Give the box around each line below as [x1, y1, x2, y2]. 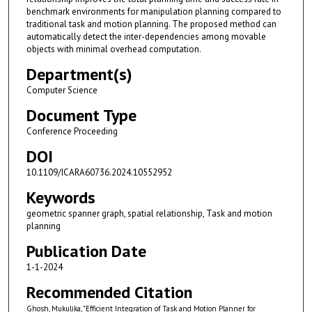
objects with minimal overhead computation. [26, 42, 201, 55]
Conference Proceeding [26, 125, 118, 137]
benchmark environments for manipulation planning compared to [26, 5, 281, 17]
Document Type [26, 104, 136, 126]
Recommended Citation [26, 281, 192, 303]
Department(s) [26, 63, 132, 85]
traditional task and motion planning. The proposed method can [26, 17, 276, 30]
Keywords [26, 186, 95, 208]
